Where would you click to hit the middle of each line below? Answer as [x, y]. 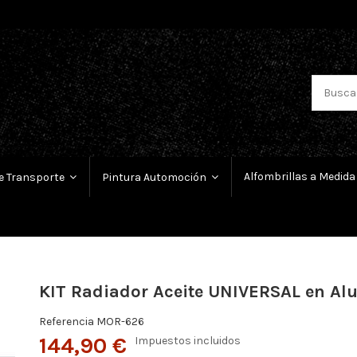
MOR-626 [120, 322]
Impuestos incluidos [187, 341]
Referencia [66, 322]
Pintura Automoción [155, 177]
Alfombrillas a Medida [300, 177]
